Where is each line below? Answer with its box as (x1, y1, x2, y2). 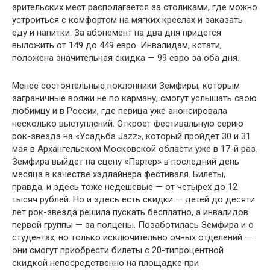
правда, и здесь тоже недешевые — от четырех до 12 (12, 181, 237, 193)
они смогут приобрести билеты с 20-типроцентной (12, 245, 224, 256)
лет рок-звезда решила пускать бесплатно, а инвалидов (12, 207, 248, 218)
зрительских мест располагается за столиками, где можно (12, 2, 257, 13)
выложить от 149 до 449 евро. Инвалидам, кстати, (12, 40, 222, 51)
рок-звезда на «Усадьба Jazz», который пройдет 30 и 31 (12, 131, 251, 142)
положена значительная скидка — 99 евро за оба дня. (12, 52, 239, 64)
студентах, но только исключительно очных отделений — (12, 232, 252, 243)
